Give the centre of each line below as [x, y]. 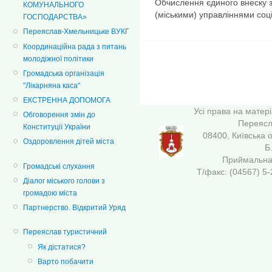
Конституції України [57, 127]
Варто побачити [66, 261]
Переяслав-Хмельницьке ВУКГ [76, 32]
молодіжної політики [58, 59]
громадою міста [50, 193]
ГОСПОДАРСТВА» [55, 17]
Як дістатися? [62, 247]
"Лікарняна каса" [52, 85]
